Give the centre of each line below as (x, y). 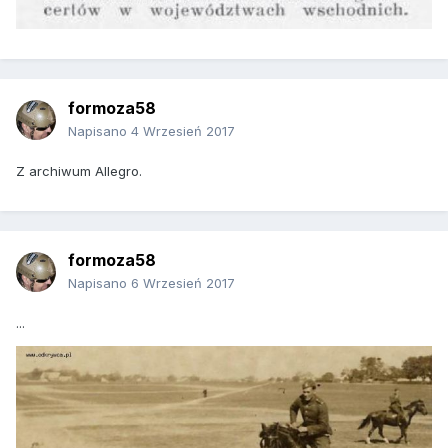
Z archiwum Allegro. (79, 171)
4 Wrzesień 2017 (183, 131)
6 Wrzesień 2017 (183, 283)
